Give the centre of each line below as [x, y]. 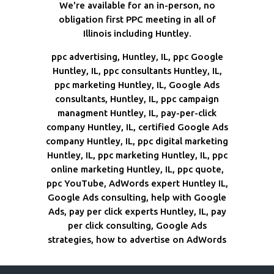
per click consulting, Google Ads [137, 226]
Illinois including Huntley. [137, 34]
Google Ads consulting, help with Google [137, 198]
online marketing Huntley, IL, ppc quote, [137, 169]
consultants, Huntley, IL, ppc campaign [137, 99]
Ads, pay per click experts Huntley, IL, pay [137, 212]
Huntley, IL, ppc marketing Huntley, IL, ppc [137, 155]
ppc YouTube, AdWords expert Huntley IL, [137, 183]
